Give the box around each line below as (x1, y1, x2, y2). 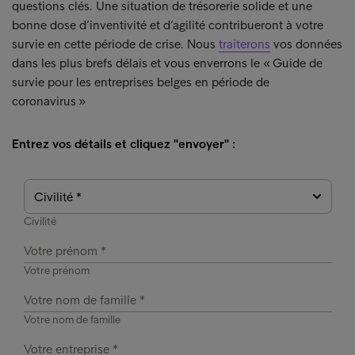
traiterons (219, 36, 270, 52)
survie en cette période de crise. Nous (12, 36, 219, 52)
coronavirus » (12, 94, 86, 109)
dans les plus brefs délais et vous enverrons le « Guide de (12, 55, 323, 71)
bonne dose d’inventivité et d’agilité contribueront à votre (12, 17, 323, 32)
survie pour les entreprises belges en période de (12, 74, 269, 90)
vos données (270, 36, 342, 52)
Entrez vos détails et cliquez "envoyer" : (12, 136, 235, 151)
